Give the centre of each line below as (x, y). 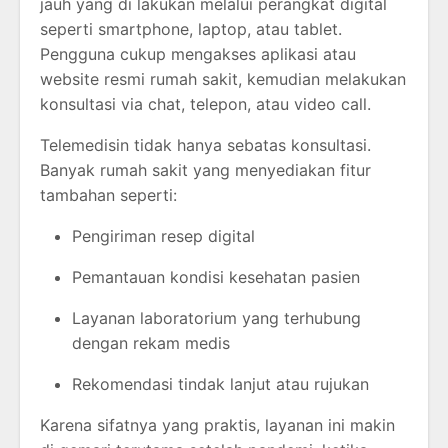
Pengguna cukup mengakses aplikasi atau (198, 54)
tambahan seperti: (108, 195)
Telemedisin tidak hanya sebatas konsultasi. (205, 145)
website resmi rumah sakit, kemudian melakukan (223, 79)
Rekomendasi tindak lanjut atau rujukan (220, 384)
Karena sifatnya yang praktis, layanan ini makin (217, 425)
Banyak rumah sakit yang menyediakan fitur (205, 170)
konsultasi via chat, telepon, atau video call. (205, 104)
